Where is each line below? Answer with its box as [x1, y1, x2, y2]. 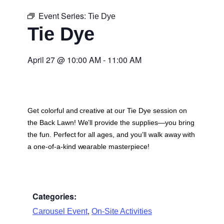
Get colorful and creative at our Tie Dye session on [27, 106, 187, 115]
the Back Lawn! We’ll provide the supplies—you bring [27, 118, 194, 127]
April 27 [27, 54, 55, 66]
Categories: [32, 190, 76, 202]
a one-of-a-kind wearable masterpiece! [27, 142, 149, 151]
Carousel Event [32, 206, 87, 215]
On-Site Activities [91, 206, 152, 215]
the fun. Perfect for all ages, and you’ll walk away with [27, 130, 195, 139]
